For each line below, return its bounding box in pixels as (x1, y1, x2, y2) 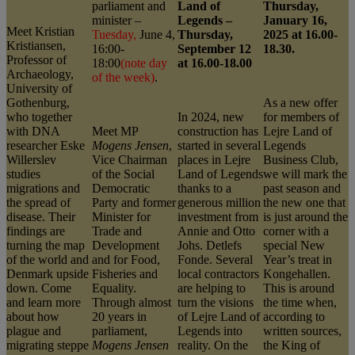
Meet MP (92, 124, 138, 138)
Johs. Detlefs (177, 238, 242, 252)
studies (6, 166, 40, 181)
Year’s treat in (263, 252, 332, 266)
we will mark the (263, 166, 347, 181)
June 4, (139, 27, 175, 41)
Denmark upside (6, 266, 89, 281)
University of (6, 81, 72, 95)
